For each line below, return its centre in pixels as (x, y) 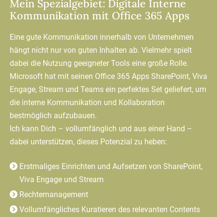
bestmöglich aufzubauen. (53, 115)
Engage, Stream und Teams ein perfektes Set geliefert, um (108, 89)
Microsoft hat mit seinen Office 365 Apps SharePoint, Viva (108, 76)
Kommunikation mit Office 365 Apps (100, 15)
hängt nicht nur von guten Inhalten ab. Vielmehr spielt (101, 50)
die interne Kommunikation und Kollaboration (87, 102)
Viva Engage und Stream (62, 179)
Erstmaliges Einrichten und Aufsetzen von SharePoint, (111, 166)
